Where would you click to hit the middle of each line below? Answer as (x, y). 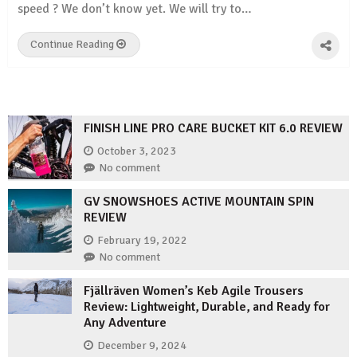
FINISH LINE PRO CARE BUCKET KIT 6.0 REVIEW (213, 129)
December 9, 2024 (142, 345)
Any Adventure (125, 323)
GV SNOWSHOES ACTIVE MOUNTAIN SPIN (199, 202)
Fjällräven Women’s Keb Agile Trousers (194, 291)
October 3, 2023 (137, 151)
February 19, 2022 (142, 240)
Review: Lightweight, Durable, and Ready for (207, 307)
